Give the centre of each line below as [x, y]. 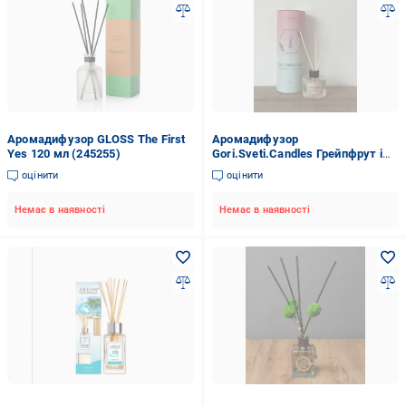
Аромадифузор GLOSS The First [97, 139]
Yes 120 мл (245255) [64, 154]
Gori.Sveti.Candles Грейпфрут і [297, 154]
